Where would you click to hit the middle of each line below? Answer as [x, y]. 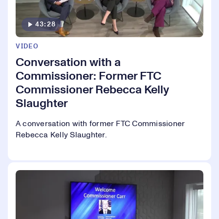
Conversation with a [68, 62]
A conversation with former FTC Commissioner [100, 123]
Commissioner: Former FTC [88, 76]
